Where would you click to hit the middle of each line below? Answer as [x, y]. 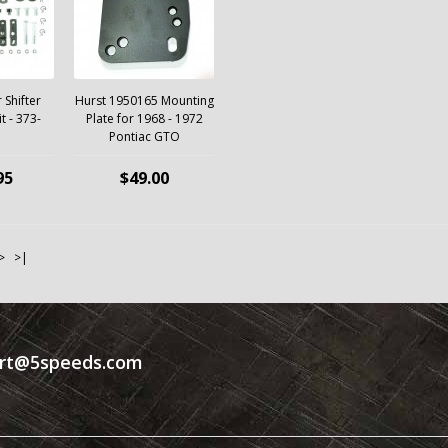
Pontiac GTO [144, 136]
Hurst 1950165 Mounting [144, 100]
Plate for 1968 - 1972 [144, 118]
